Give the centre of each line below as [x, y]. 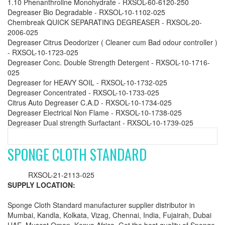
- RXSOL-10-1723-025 [43, 52]
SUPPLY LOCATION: [41, 185]
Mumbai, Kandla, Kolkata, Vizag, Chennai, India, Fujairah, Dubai [109, 215]
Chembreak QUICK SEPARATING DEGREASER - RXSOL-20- [105, 22]
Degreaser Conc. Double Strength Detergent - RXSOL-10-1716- [109, 62]
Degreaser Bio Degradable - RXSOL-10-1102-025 [86, 12]
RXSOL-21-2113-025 [61, 175]
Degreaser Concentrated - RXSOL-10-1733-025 [83, 92]
